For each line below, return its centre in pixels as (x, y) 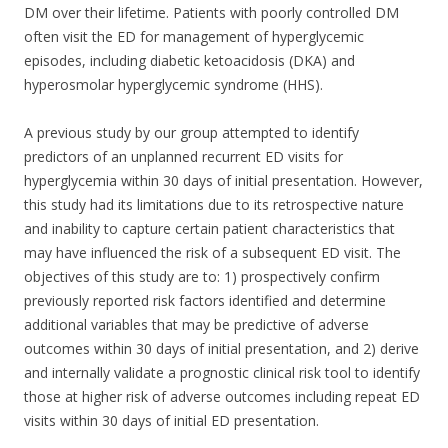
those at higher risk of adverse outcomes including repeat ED (222, 396)
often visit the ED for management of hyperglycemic (194, 36)
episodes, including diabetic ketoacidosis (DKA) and (189, 60)
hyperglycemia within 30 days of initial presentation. (190, 180)
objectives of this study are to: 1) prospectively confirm (202, 276)
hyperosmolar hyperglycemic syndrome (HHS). (173, 84)
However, (392, 180)
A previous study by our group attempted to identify (191, 132)
